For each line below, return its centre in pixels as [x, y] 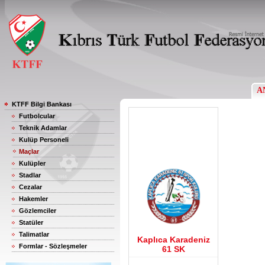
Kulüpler [32, 163]
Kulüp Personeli [44, 140]
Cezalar [30, 187]
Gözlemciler [38, 211]
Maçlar [29, 151]
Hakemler [33, 199]
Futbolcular [37, 116]
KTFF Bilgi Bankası [42, 104]
